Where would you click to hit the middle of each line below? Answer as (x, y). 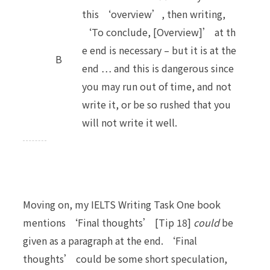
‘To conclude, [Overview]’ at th (159, 32)
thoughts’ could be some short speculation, (125, 258)
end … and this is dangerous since (158, 68)
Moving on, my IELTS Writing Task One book (122, 204)
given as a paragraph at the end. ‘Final (110, 240)
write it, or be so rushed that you (156, 104)
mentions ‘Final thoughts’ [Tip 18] (108, 222)
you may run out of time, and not (157, 86)
